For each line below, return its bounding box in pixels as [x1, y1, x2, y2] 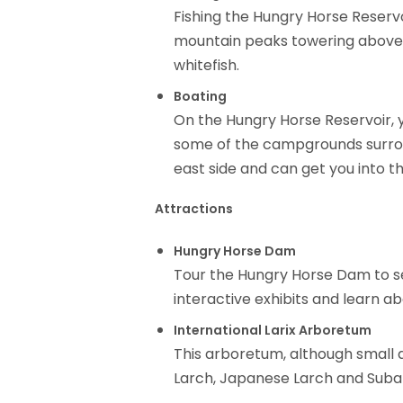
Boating [174, 86, 227, 105]
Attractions [155, 200, 233, 219]
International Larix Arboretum [174, 320, 372, 339]
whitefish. [174, 55, 239, 76]
